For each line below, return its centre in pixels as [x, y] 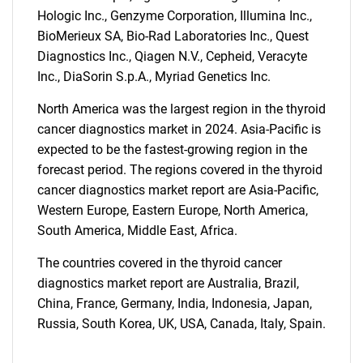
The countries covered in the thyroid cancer [160, 263]
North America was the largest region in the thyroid [181, 109]
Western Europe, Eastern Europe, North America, [173, 210]
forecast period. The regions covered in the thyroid [180, 170]
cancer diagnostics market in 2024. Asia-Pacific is [179, 129]
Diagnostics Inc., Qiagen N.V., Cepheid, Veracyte [172, 56]
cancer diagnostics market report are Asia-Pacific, [178, 190]
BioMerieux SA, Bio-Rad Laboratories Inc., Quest [173, 36]
